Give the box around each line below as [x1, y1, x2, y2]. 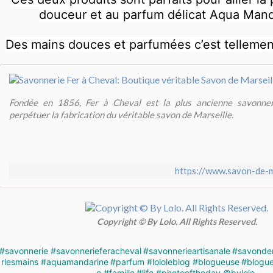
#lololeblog [147, 257, 190, 268]
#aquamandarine [41, 257, 108, 268]
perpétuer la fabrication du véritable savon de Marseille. [9, 108, 233, 120]
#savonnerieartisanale [143, 246, 230, 257]
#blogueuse [193, 257, 239, 268]
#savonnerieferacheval [51, 246, 141, 257]
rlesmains [1, 257, 38, 268]
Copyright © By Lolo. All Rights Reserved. [96, 216, 257, 227]
